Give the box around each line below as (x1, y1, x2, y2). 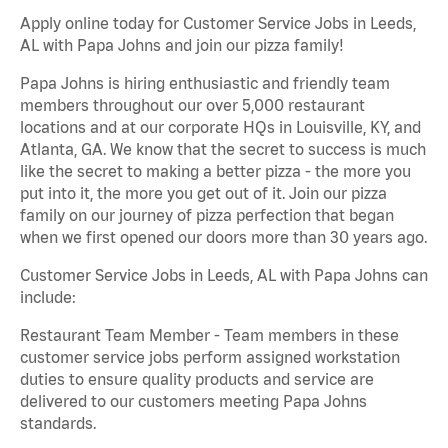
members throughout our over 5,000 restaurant (20, 96, 365, 115)
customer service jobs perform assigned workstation (20, 348, 400, 367)
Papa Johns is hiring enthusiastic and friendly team (20, 74, 390, 93)
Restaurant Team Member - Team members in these (20, 326, 399, 345)
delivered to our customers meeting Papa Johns (20, 392, 367, 411)
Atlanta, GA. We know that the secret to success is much (20, 140, 426, 159)
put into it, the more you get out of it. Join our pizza (20, 184, 387, 203)
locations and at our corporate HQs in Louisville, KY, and (20, 118, 421, 137)
